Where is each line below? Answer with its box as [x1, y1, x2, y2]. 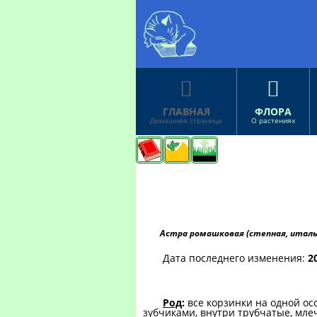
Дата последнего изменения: [163, 251, 308, 265]
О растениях [251, 115, 295, 125]
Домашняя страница [150, 115, 222, 125]
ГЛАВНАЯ [162, 105, 210, 118]
